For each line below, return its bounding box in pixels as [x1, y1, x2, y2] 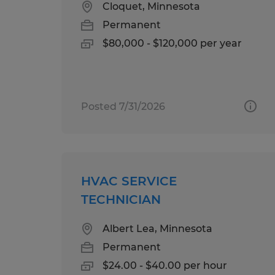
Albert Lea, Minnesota [103, 222, 212, 234]
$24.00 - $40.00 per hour [103, 259, 227, 271]
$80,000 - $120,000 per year [103, 37, 242, 49]
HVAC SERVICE [81, 173, 177, 188]
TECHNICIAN [81, 192, 161, 207]
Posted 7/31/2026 [81, 100, 165, 112]
